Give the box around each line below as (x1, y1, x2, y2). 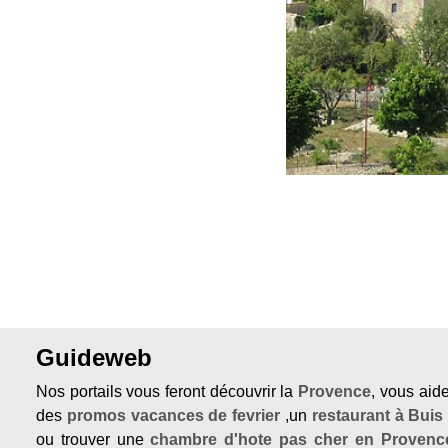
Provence (298, 383, 372, 400)
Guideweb (36, 344, 152, 371)
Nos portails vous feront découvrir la (36, 383, 299, 400)
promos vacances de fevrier (66, 407, 281, 424)
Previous (180, 26, 244, 44)
